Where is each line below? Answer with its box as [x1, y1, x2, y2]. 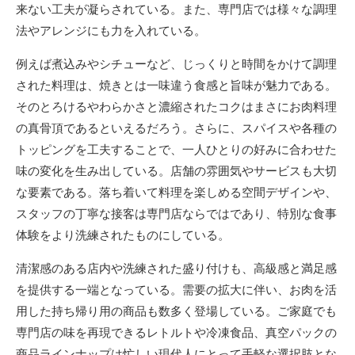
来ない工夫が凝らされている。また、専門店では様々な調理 [16, 2, 337, 17]
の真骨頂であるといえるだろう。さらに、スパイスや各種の [16, 120, 337, 136]
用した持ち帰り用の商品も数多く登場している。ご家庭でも [16, 303, 337, 319]
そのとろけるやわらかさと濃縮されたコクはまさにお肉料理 [16, 99, 337, 114]
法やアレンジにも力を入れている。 [16, 23, 206, 38]
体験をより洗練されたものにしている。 [16, 227, 230, 242]
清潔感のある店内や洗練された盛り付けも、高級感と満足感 [16, 261, 337, 276]
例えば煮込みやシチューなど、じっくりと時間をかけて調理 [16, 56, 337, 71]
